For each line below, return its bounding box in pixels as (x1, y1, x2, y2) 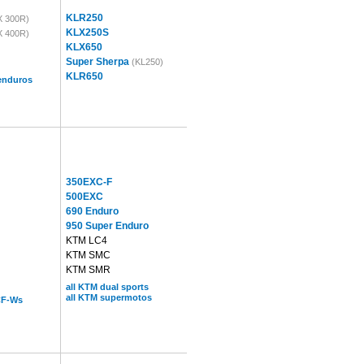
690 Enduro (66, 206, 119, 217)
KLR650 (66, 71, 103, 82)
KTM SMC (66, 249, 110, 261)
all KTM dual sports (66, 282, 149, 292)
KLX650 (66, 41, 102, 53)
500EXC (66, 191, 103, 202)
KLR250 (66, 12, 103, 24)
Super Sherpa (66, 56, 132, 67)
